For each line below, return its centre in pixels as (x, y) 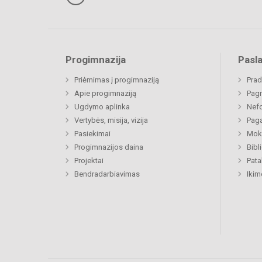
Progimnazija (96, 60)
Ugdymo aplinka (102, 107)
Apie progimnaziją (105, 94)
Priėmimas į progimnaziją (117, 80)
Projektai (89, 161)
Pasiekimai (92, 134)
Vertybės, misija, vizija (111, 120)
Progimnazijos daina (109, 147)
